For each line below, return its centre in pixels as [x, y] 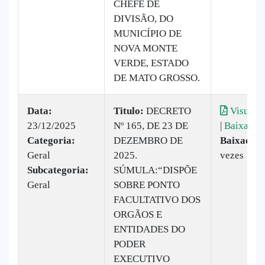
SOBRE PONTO [147, 185]
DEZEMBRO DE [148, 140]
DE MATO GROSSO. [157, 77]
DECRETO [167, 111]
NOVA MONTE [146, 48]
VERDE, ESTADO [151, 63]
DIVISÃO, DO [143, 18]
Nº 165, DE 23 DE [151, 125]
